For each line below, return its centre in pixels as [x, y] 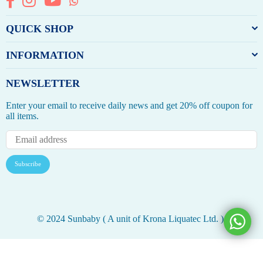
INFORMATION [45, 55]
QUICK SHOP [40, 28]
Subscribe [28, 164]
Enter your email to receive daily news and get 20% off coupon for [129, 105]
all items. [22, 116]
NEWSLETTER [43, 83]
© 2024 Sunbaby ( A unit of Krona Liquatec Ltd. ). [131, 218]
